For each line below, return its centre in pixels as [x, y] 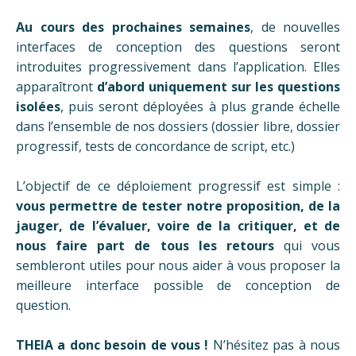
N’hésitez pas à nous [277, 345]
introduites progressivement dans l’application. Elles [178, 67]
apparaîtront [54, 87]
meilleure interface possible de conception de [178, 286]
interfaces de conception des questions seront [178, 47]
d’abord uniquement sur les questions [217, 87]
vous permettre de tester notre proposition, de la [178, 206]
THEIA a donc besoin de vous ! [114, 345]
